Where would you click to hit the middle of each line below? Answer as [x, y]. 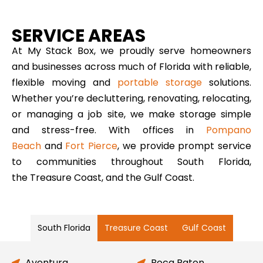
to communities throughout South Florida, [131, 161]
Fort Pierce [92, 146]
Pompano [229, 130]
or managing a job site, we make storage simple [131, 114]
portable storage [160, 82]
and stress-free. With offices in [109, 130]
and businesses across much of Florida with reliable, [131, 66]
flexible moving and [65, 82]
